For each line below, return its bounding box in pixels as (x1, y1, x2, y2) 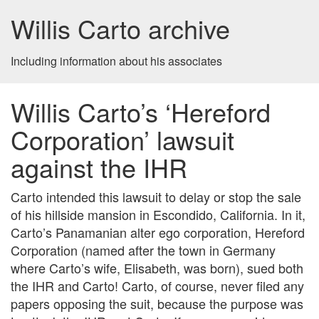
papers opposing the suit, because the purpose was (11, 294, 303, 313)
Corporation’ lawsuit (11, 121, 234, 157)
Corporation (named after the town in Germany (11, 241, 276, 259)
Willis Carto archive (11, 10, 230, 46)
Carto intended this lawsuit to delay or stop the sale (11, 187, 301, 206)
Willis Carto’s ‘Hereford (11, 93, 271, 130)
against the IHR (11, 149, 187, 185)
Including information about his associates (11, 53, 222, 69)
